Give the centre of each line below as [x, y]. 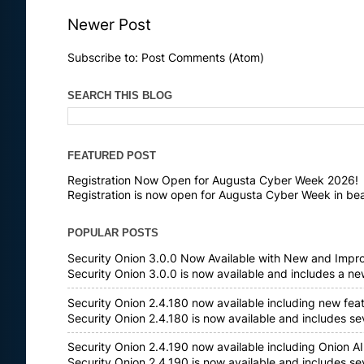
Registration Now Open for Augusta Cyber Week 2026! [213, 181]
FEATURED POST [112, 155]
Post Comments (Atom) [203, 58]
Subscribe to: [104, 58]
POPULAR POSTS [113, 233]
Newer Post [109, 24]
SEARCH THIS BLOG [120, 96]
